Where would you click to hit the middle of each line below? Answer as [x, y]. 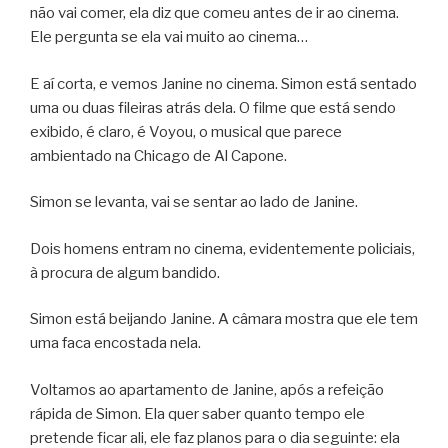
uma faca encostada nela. [115, 343]
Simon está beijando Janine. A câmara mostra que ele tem [224, 319]
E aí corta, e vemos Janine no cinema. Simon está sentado [223, 83]
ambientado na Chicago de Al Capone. [158, 155]
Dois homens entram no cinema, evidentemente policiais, [222, 248]
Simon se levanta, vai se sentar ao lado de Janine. [194, 202]
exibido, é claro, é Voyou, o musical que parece [186, 131]
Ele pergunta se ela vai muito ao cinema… [169, 37]
